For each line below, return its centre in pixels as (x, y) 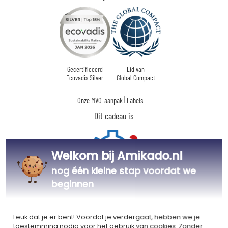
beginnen (73, 184)
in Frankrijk (114, 198)
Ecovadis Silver (85, 77)
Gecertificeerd (85, 69)
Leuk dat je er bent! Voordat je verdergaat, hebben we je (107, 217)
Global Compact (136, 77)
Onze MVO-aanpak (100, 101)
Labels (135, 101)
